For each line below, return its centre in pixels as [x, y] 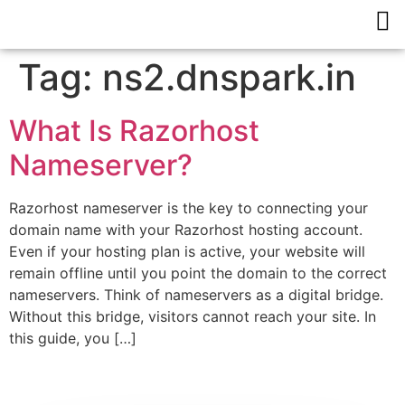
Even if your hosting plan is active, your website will [187, 251]
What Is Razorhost [134, 131]
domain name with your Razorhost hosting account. [186, 230]
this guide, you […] [73, 338]
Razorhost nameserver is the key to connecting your [188, 208]
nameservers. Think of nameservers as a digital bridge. [196, 295]
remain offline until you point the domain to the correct [198, 273]
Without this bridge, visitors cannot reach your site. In [193, 316]
